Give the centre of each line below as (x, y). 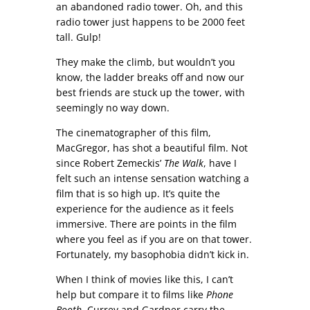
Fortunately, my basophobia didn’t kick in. (152, 254)
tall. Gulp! (78, 37)
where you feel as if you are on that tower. (154, 239)
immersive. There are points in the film (146, 224)
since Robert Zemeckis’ (110, 163)
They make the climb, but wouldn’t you (145, 62)
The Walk (183, 163)
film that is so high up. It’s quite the (138, 193)
